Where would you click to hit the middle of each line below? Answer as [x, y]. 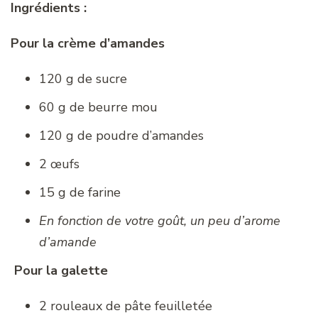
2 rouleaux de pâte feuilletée [126, 306]
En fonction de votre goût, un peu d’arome [160, 220]
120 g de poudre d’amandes [121, 135]
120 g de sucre [83, 78]
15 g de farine [80, 192]
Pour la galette [61, 270]
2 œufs [59, 164]
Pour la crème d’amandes [88, 43]
